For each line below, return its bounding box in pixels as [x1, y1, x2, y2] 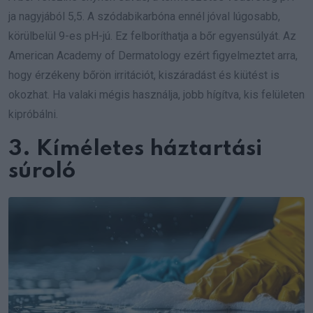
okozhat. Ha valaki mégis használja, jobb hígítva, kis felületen [8, 87, 305, 101]
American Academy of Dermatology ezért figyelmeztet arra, [8, 48, 298, 62]
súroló [8, 160, 75, 182]
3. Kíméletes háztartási [8, 138, 262, 160]
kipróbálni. [8, 107, 58, 121]
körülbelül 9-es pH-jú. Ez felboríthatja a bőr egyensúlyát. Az [8, 29, 296, 43]
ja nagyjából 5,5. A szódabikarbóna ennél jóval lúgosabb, [8, 9, 280, 23]
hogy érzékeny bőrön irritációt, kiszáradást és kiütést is [8, 68, 279, 82]
